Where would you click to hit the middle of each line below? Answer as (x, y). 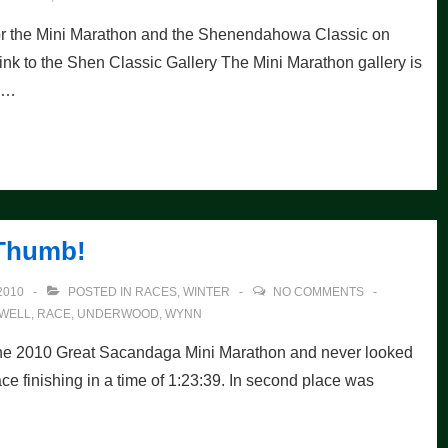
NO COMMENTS (318, 292)
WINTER (206, 292)
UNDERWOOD (118, 314)
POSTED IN (100, 292)
